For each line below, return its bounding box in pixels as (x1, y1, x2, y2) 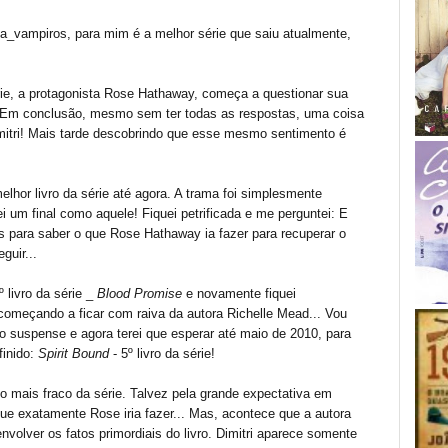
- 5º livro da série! (109, 346, 215, 361)
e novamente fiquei (182, 286, 296, 301)
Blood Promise (97, 286, 182, 301)
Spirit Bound (38, 346, 109, 361)
